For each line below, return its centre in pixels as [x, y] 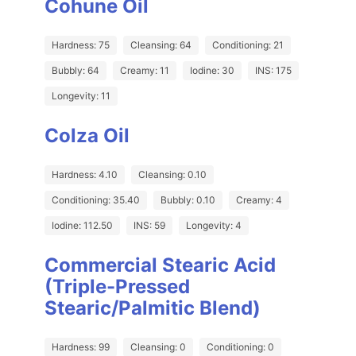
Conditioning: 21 [248, 45]
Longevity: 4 [214, 226]
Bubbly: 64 [75, 71]
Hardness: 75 [81, 45]
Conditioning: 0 [240, 347]
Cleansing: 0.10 [172, 175]
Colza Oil [87, 136]
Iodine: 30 [212, 71]
